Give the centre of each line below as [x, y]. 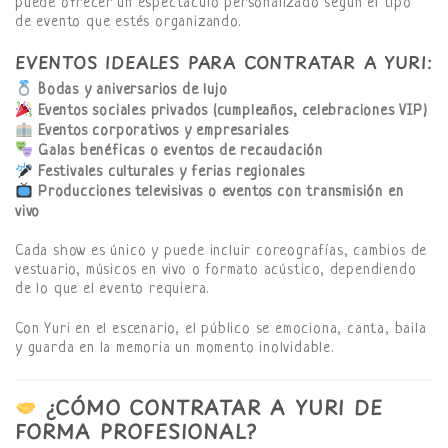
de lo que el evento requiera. [112, 290]
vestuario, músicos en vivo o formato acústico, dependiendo [216, 271]
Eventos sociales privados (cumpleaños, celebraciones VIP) [233, 111]
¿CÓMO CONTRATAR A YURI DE [209, 407]
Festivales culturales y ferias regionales [171, 173]
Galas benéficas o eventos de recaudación [181, 152]
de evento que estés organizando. [128, 23]
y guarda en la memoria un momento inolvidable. [174, 349]
